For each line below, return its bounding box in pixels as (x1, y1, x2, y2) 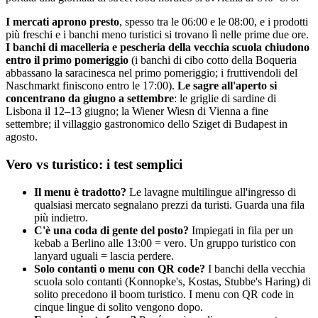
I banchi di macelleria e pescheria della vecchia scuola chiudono (6, 41, 309, 54)
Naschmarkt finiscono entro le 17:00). (6, 79, 177, 92)
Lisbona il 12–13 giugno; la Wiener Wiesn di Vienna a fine (6, 105, 268, 118)
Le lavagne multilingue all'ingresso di (126, 185, 296, 198)
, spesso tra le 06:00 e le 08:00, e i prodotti (119, 16, 308, 28)
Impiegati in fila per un (189, 224, 293, 236)
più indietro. (34, 211, 88, 224)
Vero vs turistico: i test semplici (6, 156, 182, 172)
